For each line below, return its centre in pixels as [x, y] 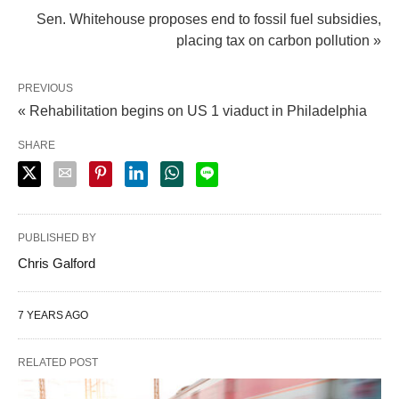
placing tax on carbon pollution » [279, 41]
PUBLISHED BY [57, 238]
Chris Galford [57, 263]
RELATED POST [58, 362]
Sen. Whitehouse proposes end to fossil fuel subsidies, [209, 19]
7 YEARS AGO [53, 315]
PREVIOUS [45, 88]
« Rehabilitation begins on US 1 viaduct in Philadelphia [192, 111]
